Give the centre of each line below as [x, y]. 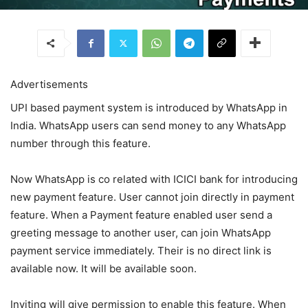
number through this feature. [80, 143]
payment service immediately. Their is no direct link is [141, 250]
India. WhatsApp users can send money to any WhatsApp [148, 125]
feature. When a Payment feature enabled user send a [141, 214]
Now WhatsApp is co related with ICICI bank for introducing [154, 179]
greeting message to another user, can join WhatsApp [141, 232]
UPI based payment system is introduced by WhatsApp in [149, 107]
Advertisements [49, 84]
